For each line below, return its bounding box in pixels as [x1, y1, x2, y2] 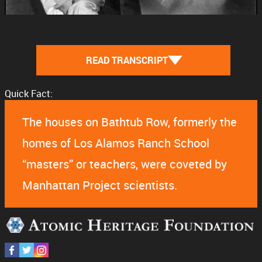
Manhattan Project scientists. [22, 177, 177, 194]
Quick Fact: [5, 87, 53, 101]
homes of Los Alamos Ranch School [22, 135, 209, 151]
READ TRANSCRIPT [85, 54, 168, 67]
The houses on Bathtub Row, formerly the [22, 114, 237, 130]
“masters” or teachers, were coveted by [22, 156, 227, 173]
